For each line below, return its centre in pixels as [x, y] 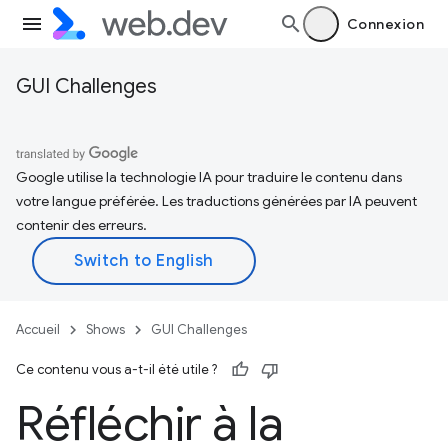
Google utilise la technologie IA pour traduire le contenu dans [209, 177]
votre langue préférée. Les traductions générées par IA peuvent [216, 201]
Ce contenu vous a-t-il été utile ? [116, 369]
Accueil [38, 329]
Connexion [385, 24]
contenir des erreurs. [81, 225]
